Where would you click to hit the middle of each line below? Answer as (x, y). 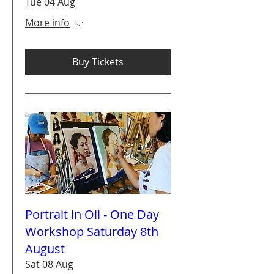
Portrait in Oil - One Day (92, 214)
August (45, 248)
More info (47, 22)
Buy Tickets (98, 61)
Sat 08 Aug (49, 264)
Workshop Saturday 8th (92, 231)
